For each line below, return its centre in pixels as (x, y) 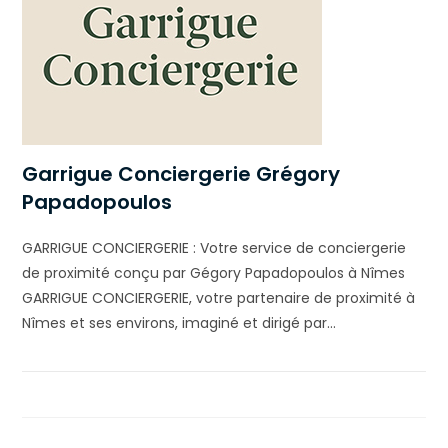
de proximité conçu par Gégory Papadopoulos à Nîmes (214, 272)
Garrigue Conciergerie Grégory (181, 173)
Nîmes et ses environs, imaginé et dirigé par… (179, 322)
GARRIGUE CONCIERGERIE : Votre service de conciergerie (214, 247)
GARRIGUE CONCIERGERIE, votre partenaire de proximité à (219, 297)
